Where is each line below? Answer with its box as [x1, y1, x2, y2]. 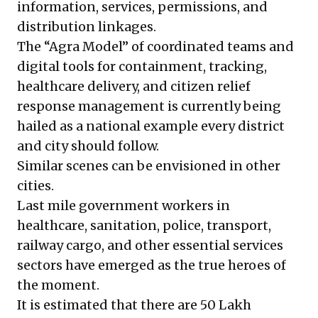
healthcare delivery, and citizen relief [17, 78, 251, 95]
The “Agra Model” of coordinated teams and [17, 38, 294, 55]
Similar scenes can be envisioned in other [17, 158, 280, 175]
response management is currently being [17, 98, 281, 115]
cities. [17, 177, 54, 194]
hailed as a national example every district [17, 118, 285, 135]
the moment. [17, 277, 102, 294]
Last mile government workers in [17, 197, 230, 214]
